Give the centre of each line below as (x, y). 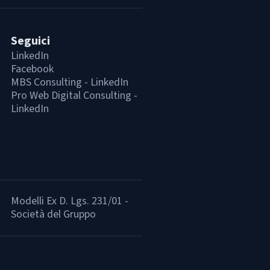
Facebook (32, 69)
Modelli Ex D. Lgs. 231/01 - (70, 201)
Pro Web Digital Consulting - (74, 96)
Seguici (30, 41)
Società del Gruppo (53, 214)
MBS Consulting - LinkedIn (70, 82)
